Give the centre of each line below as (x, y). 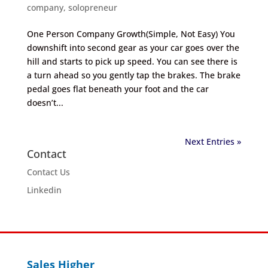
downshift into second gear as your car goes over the (133, 48)
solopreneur (92, 8)
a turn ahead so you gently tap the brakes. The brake (133, 75)
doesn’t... (45, 103)
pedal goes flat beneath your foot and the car (118, 89)
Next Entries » (213, 142)
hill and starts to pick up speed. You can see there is (132, 62)
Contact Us (48, 172)
